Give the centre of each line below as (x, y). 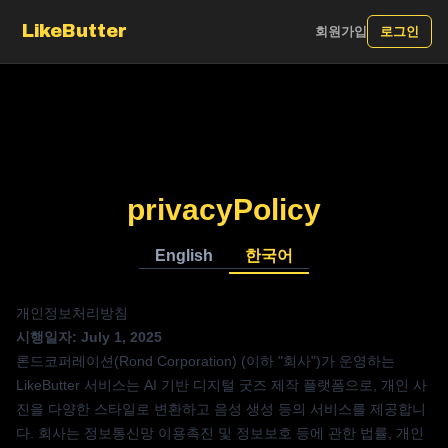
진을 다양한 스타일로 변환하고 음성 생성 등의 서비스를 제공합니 (221, 409)
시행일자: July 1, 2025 (89, 337)
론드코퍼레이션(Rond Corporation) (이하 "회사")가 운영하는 (205, 361)
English (184, 255)
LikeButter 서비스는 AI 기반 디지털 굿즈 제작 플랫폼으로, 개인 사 (221, 385)
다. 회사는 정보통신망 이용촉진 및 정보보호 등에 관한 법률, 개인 (220, 433)
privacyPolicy (224, 209)
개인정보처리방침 (72, 313)
